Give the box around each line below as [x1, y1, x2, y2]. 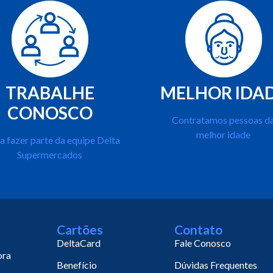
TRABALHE [5, 82, 94, 103]
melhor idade [196, 129, 250, 140]
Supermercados [17, 149, 82, 160]
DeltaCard [57, 237, 101, 249]
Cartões [57, 222, 104, 237]
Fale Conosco [174, 237, 231, 249]
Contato [174, 222, 222, 237]
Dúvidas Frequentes [174, 259, 257, 271]
